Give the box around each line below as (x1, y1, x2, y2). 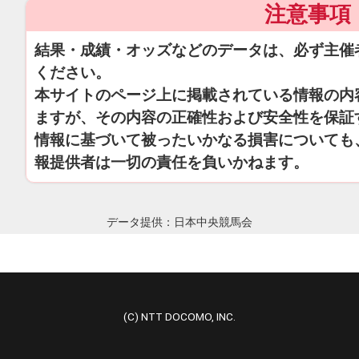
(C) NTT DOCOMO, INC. (123, 309, 236, 323)
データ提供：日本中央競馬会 (107, 216, 252, 228)
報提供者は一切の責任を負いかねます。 (34, 153, 309, 171)
